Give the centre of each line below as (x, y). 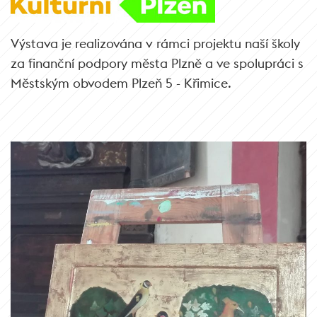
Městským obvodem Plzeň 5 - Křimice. (121, 83)
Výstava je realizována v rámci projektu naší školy (155, 44)
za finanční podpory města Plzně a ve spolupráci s (157, 63)
